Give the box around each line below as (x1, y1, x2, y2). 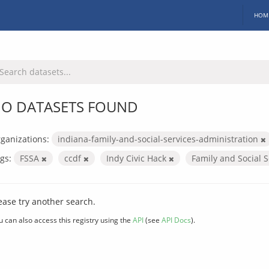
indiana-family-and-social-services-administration (58, 133, 261, 145)
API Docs (162, 214, 191, 225)
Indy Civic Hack (106, 152, 169, 164)
